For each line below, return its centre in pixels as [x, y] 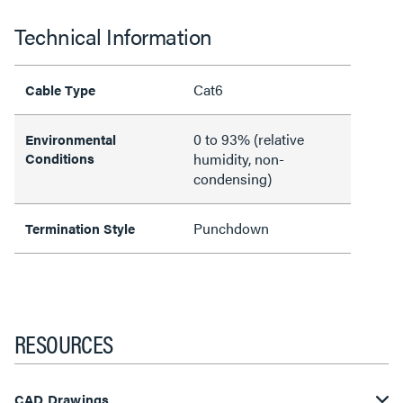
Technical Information [113, 36]
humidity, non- [239, 159]
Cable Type [60, 90]
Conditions [60, 158]
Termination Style [80, 228]
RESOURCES [64, 343]
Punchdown [231, 228]
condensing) [233, 179]
